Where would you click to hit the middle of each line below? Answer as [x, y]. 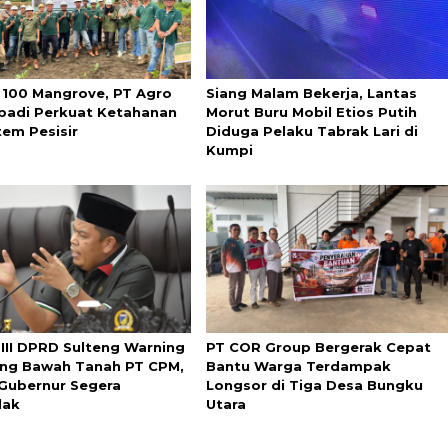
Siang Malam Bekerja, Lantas [311, 93]
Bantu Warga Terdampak [298, 365]
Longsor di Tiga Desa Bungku [314, 384]
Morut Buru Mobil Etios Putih [311, 112]
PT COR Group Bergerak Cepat [318, 346]
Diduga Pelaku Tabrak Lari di [311, 131]
